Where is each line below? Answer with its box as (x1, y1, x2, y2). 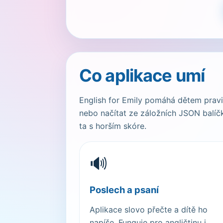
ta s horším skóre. (79, 121, 146, 131)
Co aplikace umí (79, 65, 205, 86)
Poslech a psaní (90, 184, 159, 195)
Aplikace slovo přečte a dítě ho (90, 205, 208, 215)
